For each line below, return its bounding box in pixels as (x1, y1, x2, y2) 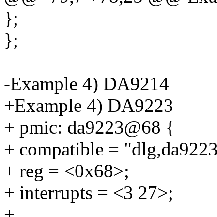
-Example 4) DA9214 (4, 73, 169, 94)
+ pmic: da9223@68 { (4, 117, 175, 138)
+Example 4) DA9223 (4, 95, 173, 116)
